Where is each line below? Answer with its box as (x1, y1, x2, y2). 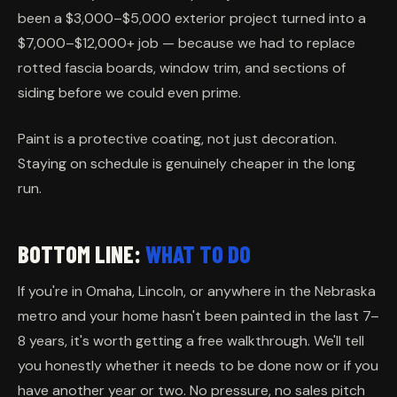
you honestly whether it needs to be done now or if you (18, 356, 378, 376)
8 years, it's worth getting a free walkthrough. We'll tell (18, 331, 364, 351)
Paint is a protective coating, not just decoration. (18, 129, 337, 149)
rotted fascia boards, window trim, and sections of (18, 58, 346, 78)
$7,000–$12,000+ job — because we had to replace (18, 34, 355, 53)
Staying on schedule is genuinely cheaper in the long (18, 154, 355, 174)
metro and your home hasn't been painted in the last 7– (18, 307, 379, 326)
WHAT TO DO (145, 240, 251, 269)
